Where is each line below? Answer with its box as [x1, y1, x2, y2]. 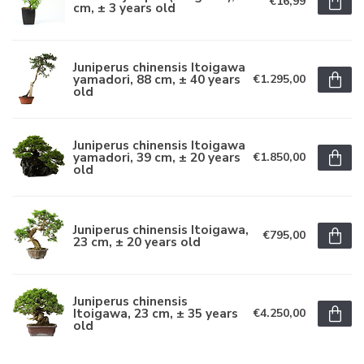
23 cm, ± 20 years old [73, 232, 201, 250]
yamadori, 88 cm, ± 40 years [73, 71, 240, 88]
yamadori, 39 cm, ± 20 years [73, 149, 240, 166]
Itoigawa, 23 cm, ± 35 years [73, 305, 238, 322]
